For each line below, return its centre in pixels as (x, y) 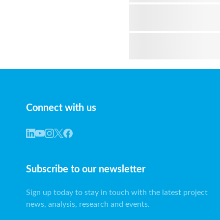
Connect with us (61, 108)
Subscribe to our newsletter (86, 170)
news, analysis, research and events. (88, 205)
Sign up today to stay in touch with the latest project (117, 193)
